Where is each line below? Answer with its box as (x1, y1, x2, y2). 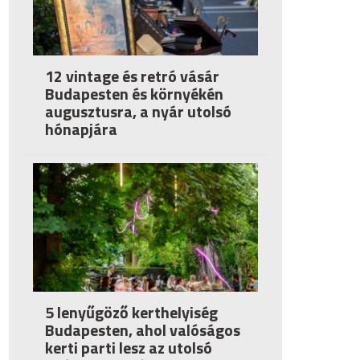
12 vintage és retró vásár (45, 63, 219, 88)
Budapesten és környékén (45, 81, 223, 106)
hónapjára (45, 117, 117, 141)
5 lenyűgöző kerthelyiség (45, 300, 218, 325)
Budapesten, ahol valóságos (45, 317, 240, 342)
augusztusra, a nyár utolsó (45, 99, 231, 124)
